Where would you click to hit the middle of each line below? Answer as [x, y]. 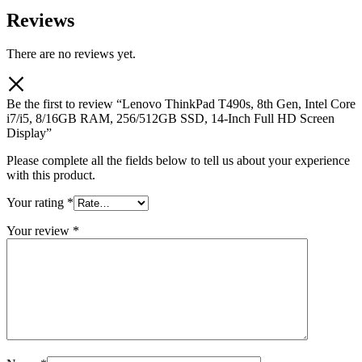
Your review [40, 231]
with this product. [51, 175]
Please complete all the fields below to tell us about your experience [178, 161]
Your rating [37, 203]
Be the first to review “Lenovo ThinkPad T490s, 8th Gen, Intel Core [181, 104]
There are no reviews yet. [71, 54]
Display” [29, 133]
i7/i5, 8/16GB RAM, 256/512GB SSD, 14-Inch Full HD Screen [170, 119]
